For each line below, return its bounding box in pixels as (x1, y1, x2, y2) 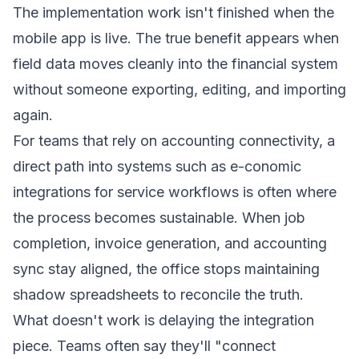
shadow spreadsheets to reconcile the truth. (13, 286, 304, 303)
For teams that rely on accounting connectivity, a (13, 132, 335, 149)
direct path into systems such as (13, 158, 230, 175)
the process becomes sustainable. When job (13, 209, 305, 226)
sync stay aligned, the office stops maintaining (13, 260, 320, 277)
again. (13, 107, 53, 123)
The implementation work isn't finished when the (13, 4, 334, 21)
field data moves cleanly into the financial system (13, 55, 338, 72)
